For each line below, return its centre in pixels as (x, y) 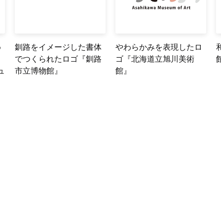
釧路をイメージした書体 (58, 46)
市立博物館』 (39, 70)
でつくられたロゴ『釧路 (58, 58)
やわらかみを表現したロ (159, 46)
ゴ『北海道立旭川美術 (155, 58)
